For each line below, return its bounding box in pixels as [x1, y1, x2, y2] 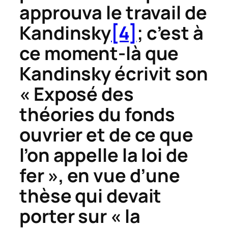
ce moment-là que [19, 40, 179, 66]
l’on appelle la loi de [19, 142, 188, 167]
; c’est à [136, 20, 204, 45]
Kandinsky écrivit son [19, 61, 208, 86]
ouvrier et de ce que [19, 122, 193, 147]
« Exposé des [19, 81, 134, 106]
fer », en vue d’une [19, 162, 181, 188]
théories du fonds [19, 101, 176, 127]
